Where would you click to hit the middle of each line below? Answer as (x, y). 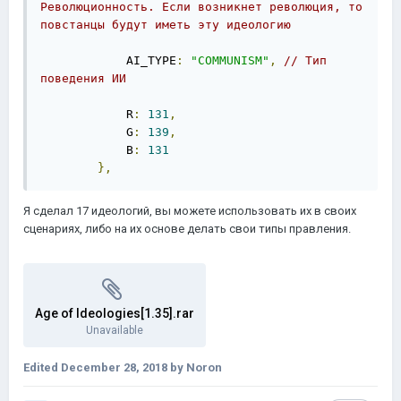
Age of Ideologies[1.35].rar (115, 313)
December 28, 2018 (114, 367)
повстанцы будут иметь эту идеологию (166, 25)
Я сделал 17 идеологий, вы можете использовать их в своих (190, 211)
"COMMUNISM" (230, 60)
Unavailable (115, 330)
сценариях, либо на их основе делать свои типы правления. (187, 229)
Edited (42, 367)
